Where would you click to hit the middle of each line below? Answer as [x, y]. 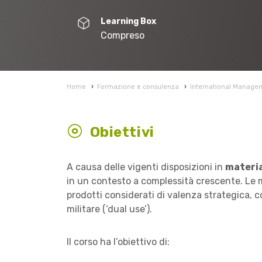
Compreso [122, 35]
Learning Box [128, 21]
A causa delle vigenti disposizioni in [146, 167]
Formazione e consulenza [138, 87]
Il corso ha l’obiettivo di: [118, 242]
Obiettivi [122, 132]
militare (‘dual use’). [109, 209]
